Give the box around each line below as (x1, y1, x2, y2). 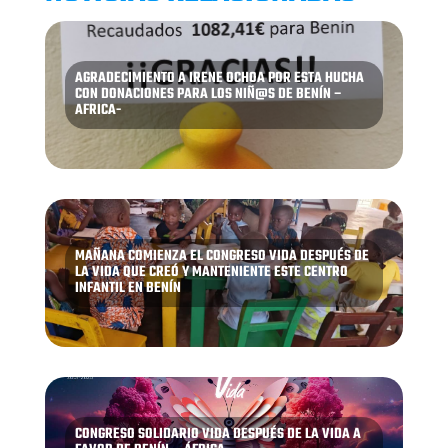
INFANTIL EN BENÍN (74, 276, 181, 300)
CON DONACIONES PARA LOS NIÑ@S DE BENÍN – (74, 82, 343, 106)
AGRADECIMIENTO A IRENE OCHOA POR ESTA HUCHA (74, 66, 364, 90)
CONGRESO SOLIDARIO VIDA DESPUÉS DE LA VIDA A (74, 422, 361, 446)
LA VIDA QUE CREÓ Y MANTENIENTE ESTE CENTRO (74, 260, 348, 284)
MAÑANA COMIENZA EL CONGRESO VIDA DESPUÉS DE (74, 244, 369, 268)
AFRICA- (74, 98, 121, 122)
